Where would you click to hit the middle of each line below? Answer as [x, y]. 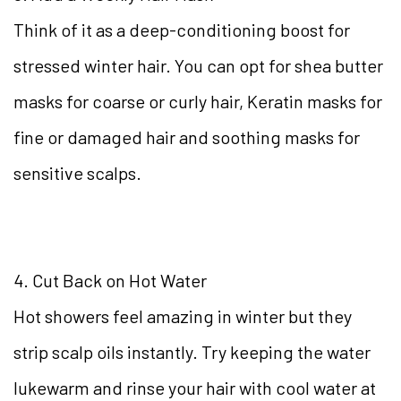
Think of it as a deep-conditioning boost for [182, 30]
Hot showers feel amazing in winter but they [183, 316]
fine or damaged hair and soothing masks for [187, 137]
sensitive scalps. [77, 173]
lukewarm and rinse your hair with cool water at [195, 388]
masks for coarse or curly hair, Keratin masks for [198, 102]
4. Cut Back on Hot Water [110, 281]
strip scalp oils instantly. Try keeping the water [192, 352]
